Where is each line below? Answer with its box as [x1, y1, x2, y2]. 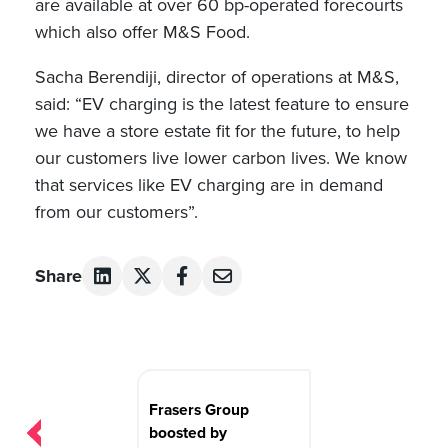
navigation [34, 391, 140, 418]
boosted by [149, 423, 227, 442]
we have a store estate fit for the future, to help [35, 120, 400, 143]
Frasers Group [149, 400, 249, 419]
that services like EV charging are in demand [35, 174, 383, 197]
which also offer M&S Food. [35, 21, 250, 44]
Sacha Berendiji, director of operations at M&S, [35, 66, 399, 89]
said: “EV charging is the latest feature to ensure [35, 93, 409, 116]
